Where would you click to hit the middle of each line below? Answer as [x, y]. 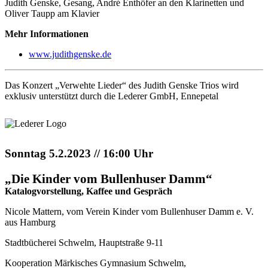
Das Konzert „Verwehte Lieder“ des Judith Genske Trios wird [122, 86]
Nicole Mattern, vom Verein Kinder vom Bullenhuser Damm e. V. [129, 211]
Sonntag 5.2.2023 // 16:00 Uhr [79, 154]
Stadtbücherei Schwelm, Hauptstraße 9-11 [84, 242]
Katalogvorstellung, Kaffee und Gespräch [89, 191]
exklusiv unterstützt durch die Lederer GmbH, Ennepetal [112, 96]
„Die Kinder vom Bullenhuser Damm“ [109, 178]
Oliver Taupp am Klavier [52, 14]
